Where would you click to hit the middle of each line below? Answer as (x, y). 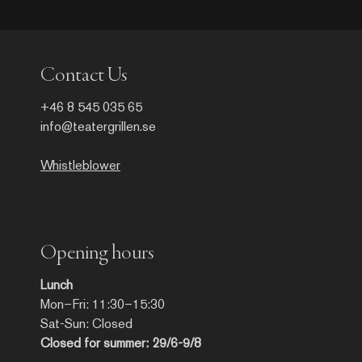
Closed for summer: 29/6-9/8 (121, 343)
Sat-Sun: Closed (86, 323)
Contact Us (84, 76)
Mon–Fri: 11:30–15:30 (103, 304)
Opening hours (97, 253)
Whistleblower (80, 165)
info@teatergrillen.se (98, 126)
